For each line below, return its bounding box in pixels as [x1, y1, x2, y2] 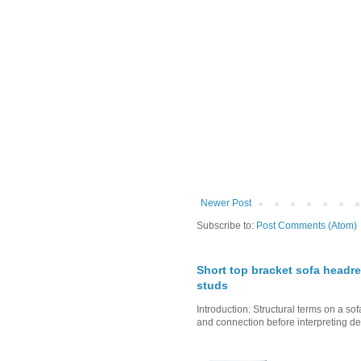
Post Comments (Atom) [256, 220, 357, 232]
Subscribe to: [197, 220, 256, 232]
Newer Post [201, 197, 251, 210]
